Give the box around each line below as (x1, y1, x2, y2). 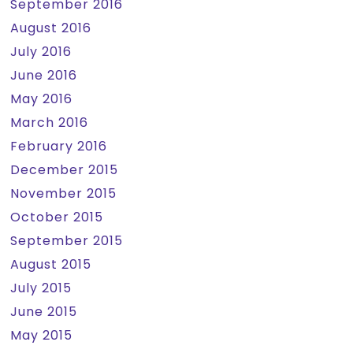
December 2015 (10, 161, 119, 179)
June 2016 (10, 66, 78, 84)
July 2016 (10, 43, 72, 61)
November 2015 (10, 184, 117, 203)
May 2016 (10, 90, 73, 108)
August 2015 (10, 255, 92, 273)
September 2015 (10, 232, 124, 250)
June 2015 (10, 303, 78, 321)
